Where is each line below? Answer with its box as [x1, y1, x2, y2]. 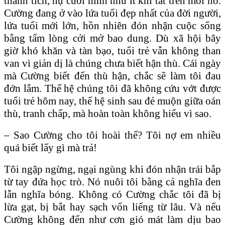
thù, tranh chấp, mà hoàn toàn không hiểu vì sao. [4, 107, 211, 120]
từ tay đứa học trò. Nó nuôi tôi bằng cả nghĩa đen [4, 175, 221, 188]
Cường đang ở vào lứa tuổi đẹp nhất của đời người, [4, 7, 221, 19]
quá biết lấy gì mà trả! [4, 141, 97, 154]
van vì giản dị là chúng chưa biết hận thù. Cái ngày [4, 57, 221, 69]
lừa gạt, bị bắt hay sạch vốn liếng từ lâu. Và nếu [4, 200, 221, 213]
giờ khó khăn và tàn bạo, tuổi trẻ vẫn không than [4, 44, 221, 57]
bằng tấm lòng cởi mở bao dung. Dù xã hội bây [4, 32, 221, 44]
